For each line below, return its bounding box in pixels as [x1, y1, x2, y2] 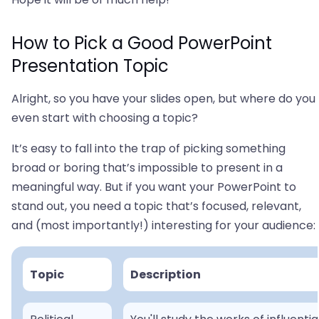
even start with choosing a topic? [11, 110, 201, 127]
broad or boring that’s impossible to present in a [11, 159, 283, 177]
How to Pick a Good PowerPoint [11, 31, 272, 56]
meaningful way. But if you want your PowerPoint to [11, 179, 296, 196]
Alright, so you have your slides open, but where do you [11, 90, 315, 108]
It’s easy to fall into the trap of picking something [11, 140, 286, 157]
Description [130, 266, 201, 283]
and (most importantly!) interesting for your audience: [11, 217, 315, 234]
